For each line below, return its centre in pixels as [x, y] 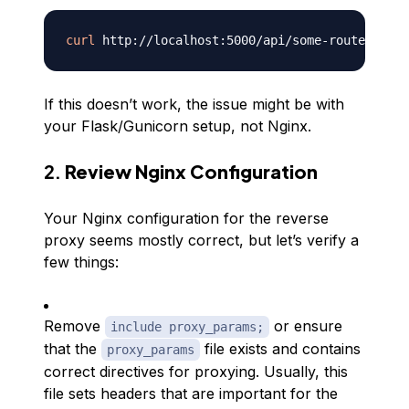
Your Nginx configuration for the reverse [186, 218]
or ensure [306, 326]
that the [73, 349]
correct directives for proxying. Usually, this [196, 372]
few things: [81, 262]
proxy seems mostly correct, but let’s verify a [201, 240]
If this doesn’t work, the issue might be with [194, 104]
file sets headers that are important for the [191, 393]
